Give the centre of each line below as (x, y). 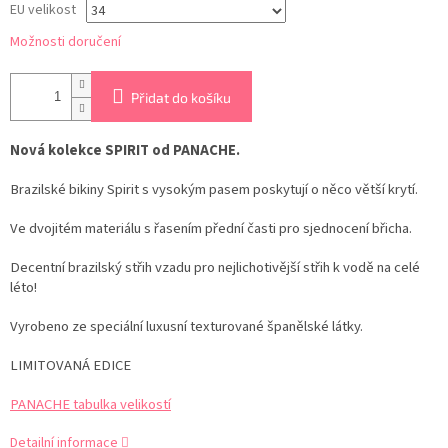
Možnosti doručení (65, 42)
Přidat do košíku (181, 98)
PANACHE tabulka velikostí (90, 405)
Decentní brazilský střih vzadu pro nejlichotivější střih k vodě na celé (215, 268)
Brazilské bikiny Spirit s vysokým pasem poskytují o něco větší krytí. (214, 190)
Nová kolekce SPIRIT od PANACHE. (125, 151)
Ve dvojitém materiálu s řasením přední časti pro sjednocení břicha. (211, 229)
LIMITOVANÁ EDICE (70, 366)
